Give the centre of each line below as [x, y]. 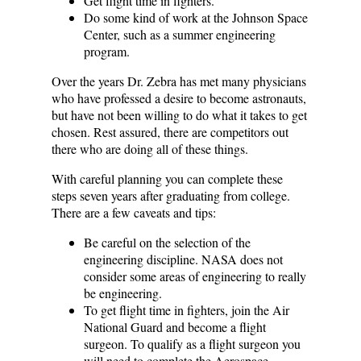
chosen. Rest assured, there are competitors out [170, 131]
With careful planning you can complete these [167, 178]
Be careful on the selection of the [167, 242]
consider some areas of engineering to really [195, 276]
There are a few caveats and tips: [134, 212]
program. [107, 51]
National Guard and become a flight [175, 326]
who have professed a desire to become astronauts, [179, 98]
